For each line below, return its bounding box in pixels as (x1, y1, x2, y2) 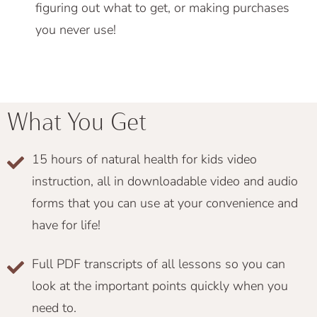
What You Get (7, 107, 146, 137)
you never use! (35, 21, 116, 38)
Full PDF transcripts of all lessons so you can (32, 255, 285, 272)
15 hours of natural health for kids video (32, 150, 257, 168)
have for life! (32, 216, 100, 234)
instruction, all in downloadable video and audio (32, 172, 298, 190)
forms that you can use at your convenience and (32, 194, 298, 212)
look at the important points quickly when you (32, 277, 288, 294)
